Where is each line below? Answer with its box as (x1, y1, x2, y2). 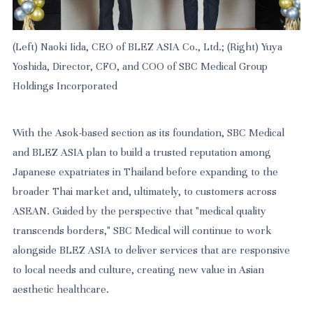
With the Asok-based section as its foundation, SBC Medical (13, 126, 285, 140)
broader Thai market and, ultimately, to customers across (13, 185, 277, 198)
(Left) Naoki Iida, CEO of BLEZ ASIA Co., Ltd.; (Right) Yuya (13, 40, 283, 53)
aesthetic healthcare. (13, 283, 110, 296)
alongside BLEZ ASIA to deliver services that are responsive (13, 244, 291, 257)
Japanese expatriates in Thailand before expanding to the (13, 166, 279, 179)
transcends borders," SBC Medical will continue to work (13, 224, 272, 238)
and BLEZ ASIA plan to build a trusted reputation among (13, 146, 272, 159)
